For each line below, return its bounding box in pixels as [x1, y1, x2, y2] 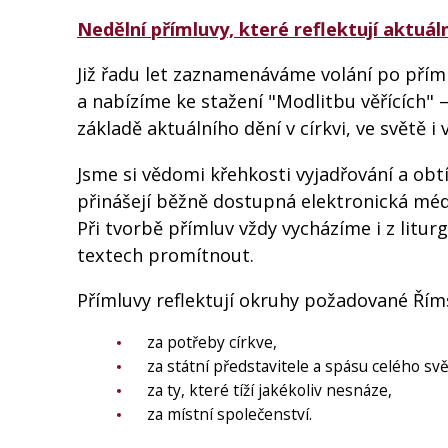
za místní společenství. [147, 403, 312, 426]
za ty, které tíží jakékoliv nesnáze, [147, 379, 392, 402]
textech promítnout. [77, 242, 254, 267]
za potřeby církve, [147, 331, 277, 354]
